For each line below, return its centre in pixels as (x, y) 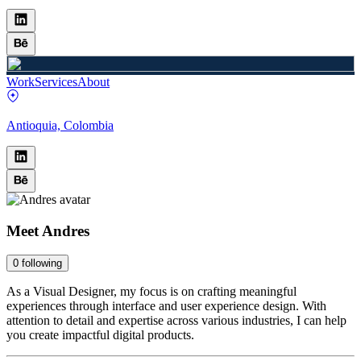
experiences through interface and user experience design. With (166, 306)
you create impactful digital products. (100, 335)
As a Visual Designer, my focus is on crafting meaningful (151, 292)
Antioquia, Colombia (60, 125)
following (42, 263)
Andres (66, 230)
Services (56, 81)
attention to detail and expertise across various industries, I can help (176, 321)
